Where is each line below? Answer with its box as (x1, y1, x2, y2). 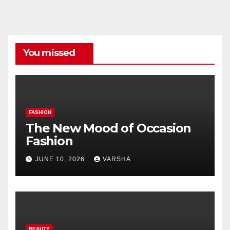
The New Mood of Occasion (26, 121, 191, 136)
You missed (23, 47, 75, 59)
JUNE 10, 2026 (35, 155, 87, 163)
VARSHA (103, 155, 131, 163)
